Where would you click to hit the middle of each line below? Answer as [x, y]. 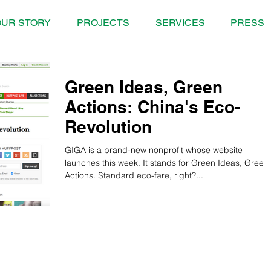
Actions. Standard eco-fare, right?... [134, 175]
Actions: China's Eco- [152, 107]
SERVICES [180, 23]
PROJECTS [103, 23]
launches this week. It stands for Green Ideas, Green [167, 163]
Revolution [108, 127]
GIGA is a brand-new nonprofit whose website [154, 150]
